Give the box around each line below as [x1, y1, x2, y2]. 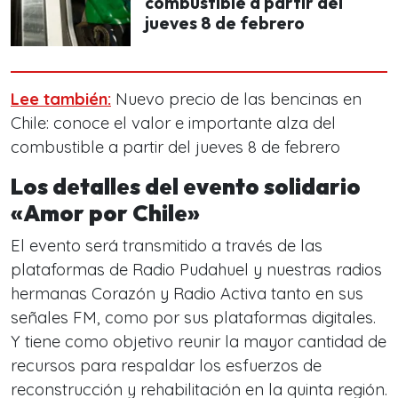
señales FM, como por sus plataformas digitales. [11, 307, 376, 328]
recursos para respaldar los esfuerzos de [11, 355, 322, 376]
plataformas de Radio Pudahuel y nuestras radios [11, 259, 382, 280]
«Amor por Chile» [11, 199, 204, 227]
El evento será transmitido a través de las [11, 235, 322, 256]
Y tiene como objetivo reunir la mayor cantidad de [11, 331, 386, 352]
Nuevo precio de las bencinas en [111, 89, 362, 109]
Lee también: [11, 89, 111, 109]
